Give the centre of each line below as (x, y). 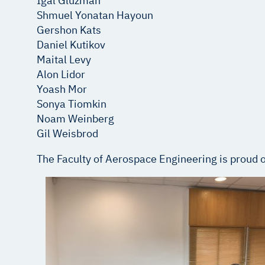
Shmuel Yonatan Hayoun (95, 15)
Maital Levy (64, 60)
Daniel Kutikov (71, 45)
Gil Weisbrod (67, 134)
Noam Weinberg (75, 119)
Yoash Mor (62, 89)
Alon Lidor (61, 75)
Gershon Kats (69, 30)
